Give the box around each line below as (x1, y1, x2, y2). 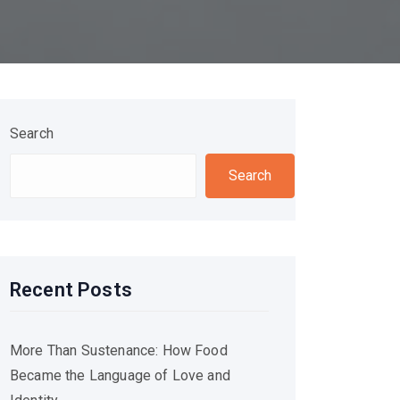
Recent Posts (10, 279, 132, 301)
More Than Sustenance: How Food (10, 342, 228, 359)
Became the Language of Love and (10, 367, 230, 384)
